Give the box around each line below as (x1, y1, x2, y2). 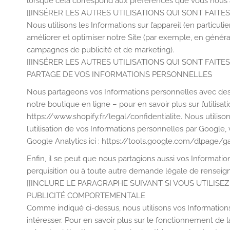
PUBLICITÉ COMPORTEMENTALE (27, 191, 145, 200)
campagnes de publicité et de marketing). (27, 45, 174, 54)
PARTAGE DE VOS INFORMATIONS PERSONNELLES (27, 70, 212, 79)
